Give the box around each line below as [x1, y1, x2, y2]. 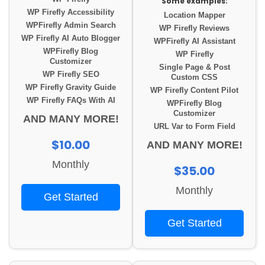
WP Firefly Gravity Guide [25, 83, 116, 92]
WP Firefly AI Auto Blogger [21, 34, 120, 43]
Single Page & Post [159, 63, 230, 72]
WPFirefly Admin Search [25, 21, 116, 30]
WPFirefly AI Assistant [153, 37, 235, 46]
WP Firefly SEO [42, 70, 99, 79]
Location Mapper [163, 11, 225, 20]
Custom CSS [171, 73, 218, 82]
